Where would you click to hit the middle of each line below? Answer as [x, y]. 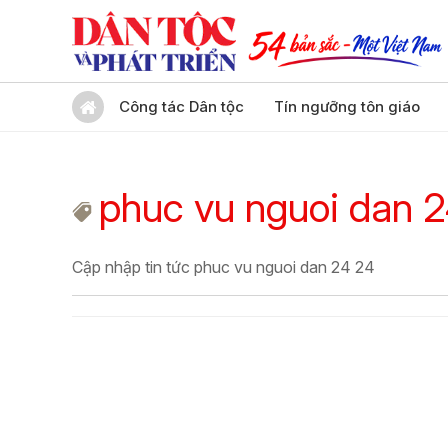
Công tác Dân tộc [181, 106]
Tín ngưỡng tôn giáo [347, 106]
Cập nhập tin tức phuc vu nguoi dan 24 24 [223, 267]
